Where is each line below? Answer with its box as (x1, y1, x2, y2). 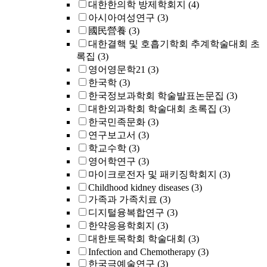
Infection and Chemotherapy (88, 247, 195, 257)
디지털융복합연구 (88, 207, 164, 218)
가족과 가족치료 (88, 194, 157, 204)
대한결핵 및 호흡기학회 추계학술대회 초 (88, 39, 260, 49)
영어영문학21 (88, 64, 145, 74)
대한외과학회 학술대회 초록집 (88, 104, 217, 114)
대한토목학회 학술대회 (88, 234, 186, 244)
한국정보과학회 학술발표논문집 (88, 91, 224, 101)
